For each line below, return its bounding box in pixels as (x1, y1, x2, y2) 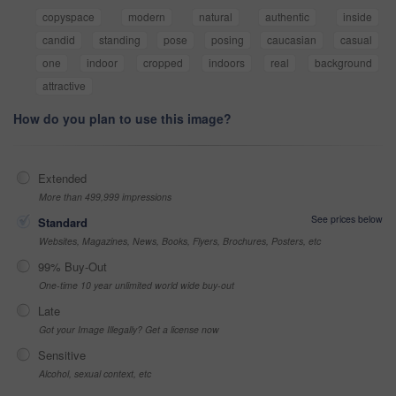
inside (343, 8, 372, 24)
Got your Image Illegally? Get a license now (39, 322, 219, 336)
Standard (38, 213, 88, 231)
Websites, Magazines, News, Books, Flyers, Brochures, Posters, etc (39, 233, 321, 247)
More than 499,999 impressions (39, 189, 171, 203)
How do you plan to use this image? (13, 109, 232, 127)
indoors (209, 54, 245, 70)
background (315, 54, 372, 70)
